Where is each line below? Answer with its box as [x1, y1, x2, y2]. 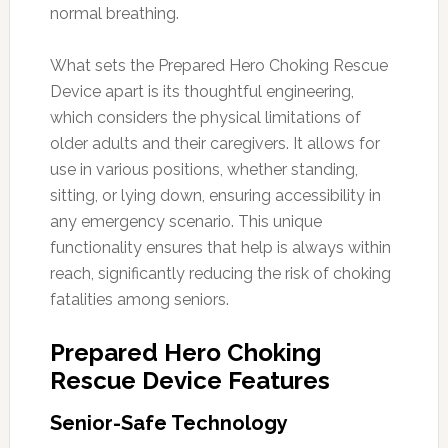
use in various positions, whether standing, [49, 159, 358, 179]
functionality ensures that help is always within [49, 237, 391, 257]
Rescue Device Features [49, 365, 330, 395]
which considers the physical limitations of [49, 107, 361, 127]
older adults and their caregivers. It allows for [49, 133, 380, 153]
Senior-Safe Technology [49, 410, 288, 435]
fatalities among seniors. [49, 289, 229, 309]
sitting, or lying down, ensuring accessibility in [49, 185, 381, 205]
